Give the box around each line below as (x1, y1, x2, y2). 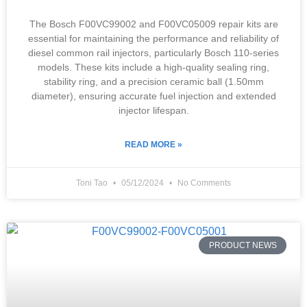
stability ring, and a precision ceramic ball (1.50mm (43, 76, 264, 87)
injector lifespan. (118, 105, 189, 116)
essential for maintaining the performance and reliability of (28, 33, 279, 44)
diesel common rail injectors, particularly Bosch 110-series (28, 47, 279, 58)
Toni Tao (76, 178, 110, 188)
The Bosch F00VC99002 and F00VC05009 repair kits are (29, 19, 278, 29)
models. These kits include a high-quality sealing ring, (38, 62, 269, 73)
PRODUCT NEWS (208, 241, 277, 251)
